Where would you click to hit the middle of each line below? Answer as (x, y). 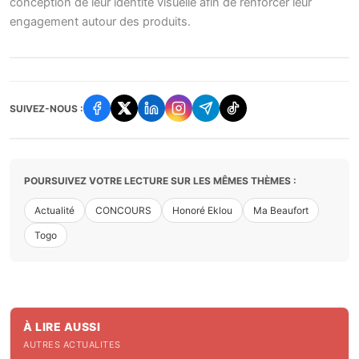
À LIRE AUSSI (62, 327)
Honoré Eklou (202, 211)
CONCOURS (123, 211)
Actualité (54, 211)
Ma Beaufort (281, 211)
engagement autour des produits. (100, 22)
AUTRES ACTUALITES (72, 345)
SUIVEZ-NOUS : (46, 108)
